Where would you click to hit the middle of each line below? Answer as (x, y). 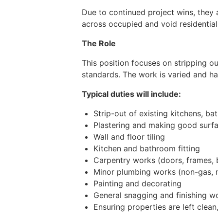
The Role (99, 44)
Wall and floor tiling (129, 137)
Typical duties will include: (131, 94)
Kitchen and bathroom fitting (147, 149)
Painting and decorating (137, 184)
